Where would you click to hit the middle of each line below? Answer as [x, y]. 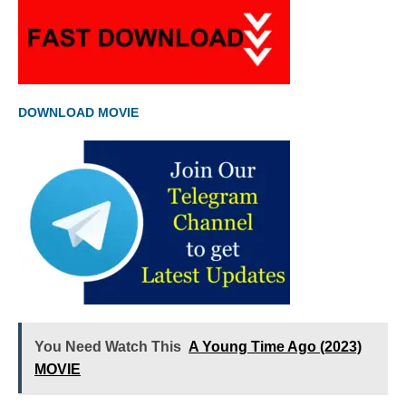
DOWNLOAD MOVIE [80, 113]
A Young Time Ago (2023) [275, 347]
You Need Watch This [108, 347]
